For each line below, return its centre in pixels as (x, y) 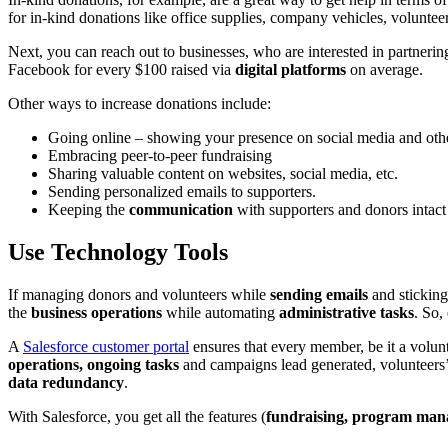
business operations (96, 312)
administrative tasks (346, 312)
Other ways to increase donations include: (139, 104)
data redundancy (66, 382)
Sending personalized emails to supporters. (182, 192)
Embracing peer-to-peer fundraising (160, 156)
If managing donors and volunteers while (139, 294)
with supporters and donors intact (339, 210)
